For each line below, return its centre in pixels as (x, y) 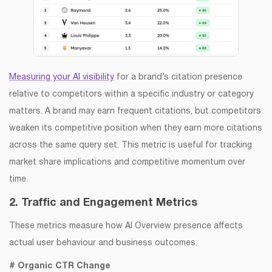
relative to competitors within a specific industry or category (131, 95)
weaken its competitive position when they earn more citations (136, 129)
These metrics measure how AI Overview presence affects (126, 226)
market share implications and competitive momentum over (127, 163)
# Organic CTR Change (60, 267)
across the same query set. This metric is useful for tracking (131, 146)
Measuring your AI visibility (62, 78)
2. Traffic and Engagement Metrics (103, 203)
